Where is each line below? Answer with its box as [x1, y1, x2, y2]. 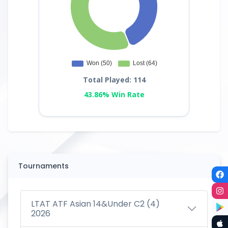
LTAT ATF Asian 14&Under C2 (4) [31, 198, 160, 210]
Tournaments [18, 161, 69, 172]
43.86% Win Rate [83, 89, 145, 99]
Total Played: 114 [82, 74, 146, 84]
